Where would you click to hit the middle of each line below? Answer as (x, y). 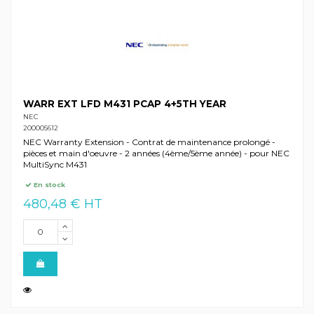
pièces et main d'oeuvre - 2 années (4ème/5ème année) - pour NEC (156, 153)
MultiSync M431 (55, 165)
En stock (49, 184)
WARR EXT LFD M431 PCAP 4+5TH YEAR (124, 104)
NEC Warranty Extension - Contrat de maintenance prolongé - (149, 142)
